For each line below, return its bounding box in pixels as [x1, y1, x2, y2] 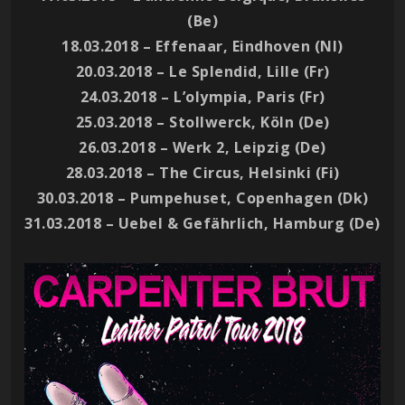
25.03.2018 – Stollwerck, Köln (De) [75, 111, 330, 132]
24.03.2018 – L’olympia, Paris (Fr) [80, 86, 325, 107]
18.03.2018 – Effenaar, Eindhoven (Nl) [61, 35, 344, 56]
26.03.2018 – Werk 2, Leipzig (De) [79, 137, 326, 157]
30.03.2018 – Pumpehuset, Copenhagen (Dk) [36, 187, 369, 208]
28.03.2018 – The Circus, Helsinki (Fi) [65, 162, 340, 183]
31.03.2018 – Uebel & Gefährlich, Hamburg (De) [24, 212, 381, 233]
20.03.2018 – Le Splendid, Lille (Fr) [75, 61, 330, 81]
